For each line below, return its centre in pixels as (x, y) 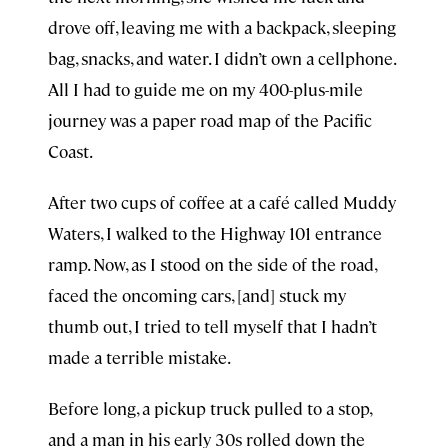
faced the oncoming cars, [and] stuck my (197, 295)
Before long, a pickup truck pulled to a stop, (209, 408)
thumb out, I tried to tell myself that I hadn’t (212, 326)
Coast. (70, 151)
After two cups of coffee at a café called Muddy (222, 202)
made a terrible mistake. (139, 357)
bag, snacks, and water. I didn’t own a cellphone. (221, 58)
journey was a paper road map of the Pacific (210, 120)
